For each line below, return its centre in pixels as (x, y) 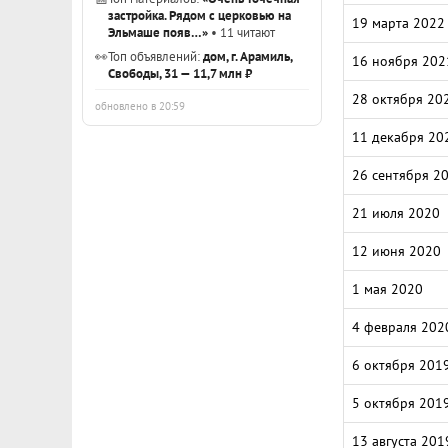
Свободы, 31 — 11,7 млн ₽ (180, 73)
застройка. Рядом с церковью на (199, 15)
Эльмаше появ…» (158, 32)
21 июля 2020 (396, 213)
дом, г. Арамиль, (247, 56)
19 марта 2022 (398, 23)
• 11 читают (241, 32)
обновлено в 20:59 (140, 106)
